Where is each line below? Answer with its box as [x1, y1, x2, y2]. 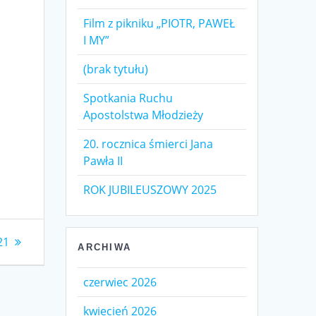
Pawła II [83, 153, 123, 169]
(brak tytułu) [83, 61, 149, 78]
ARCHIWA [78, 242, 132, 253]
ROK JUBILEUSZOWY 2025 [83, 182, 217, 198]
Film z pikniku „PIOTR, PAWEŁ [83, 16, 236, 32]
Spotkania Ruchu [83, 90, 174, 107]
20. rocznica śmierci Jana [83, 136, 214, 152]
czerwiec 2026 [83, 274, 157, 291]
